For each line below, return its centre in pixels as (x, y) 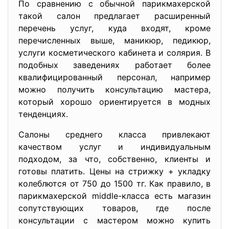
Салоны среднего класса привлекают (114, 134)
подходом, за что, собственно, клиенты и (114, 159)
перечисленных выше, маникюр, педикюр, (114, 40)
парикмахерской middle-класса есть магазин (114, 196)
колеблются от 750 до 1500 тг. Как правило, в (114, 184)
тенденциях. (43, 114)
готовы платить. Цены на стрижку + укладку (114, 171)
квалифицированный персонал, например (114, 77)
